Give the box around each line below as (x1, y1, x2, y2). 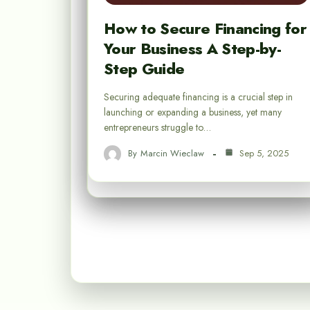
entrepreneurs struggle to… (104, 120, 211, 134)
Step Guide (104, 57, 185, 80)
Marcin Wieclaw (140, 147, 204, 161)
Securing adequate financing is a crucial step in (104, 89, 293, 104)
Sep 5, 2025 (237, 147, 289, 161)
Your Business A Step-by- (104, 37, 282, 60)
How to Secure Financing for (104, 17, 307, 39)
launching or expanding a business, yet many (104, 104, 282, 119)
